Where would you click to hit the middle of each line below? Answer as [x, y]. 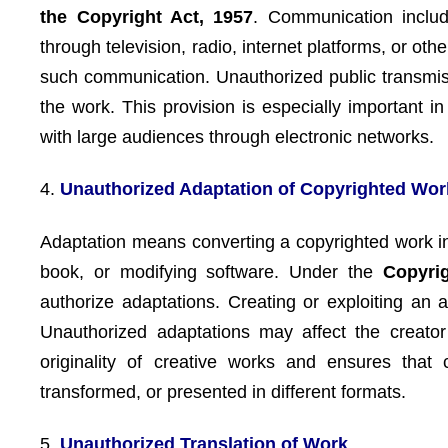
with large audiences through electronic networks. [237, 136]
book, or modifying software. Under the [211, 271]
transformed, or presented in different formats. [223, 391]
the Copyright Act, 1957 [147, 16]
